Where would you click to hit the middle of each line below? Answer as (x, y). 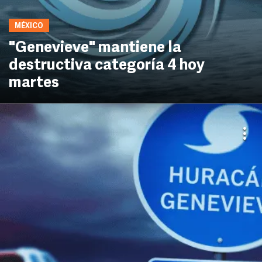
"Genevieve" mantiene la (95, 48)
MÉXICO (29, 26)
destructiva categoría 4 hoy (107, 66)
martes (34, 83)
